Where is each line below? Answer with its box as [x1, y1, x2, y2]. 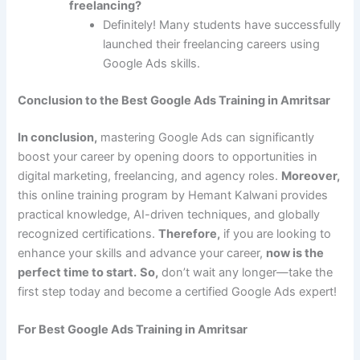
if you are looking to [220, 226, 332, 241]
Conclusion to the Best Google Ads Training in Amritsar [18, 92, 331, 108]
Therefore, [158, 226, 221, 241]
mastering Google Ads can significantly [97, 129, 315, 145]
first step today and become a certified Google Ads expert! [18, 284, 337, 299]
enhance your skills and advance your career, [18, 245, 267, 260]
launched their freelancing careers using [103, 37, 321, 52]
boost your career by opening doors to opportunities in [18, 149, 318, 164]
